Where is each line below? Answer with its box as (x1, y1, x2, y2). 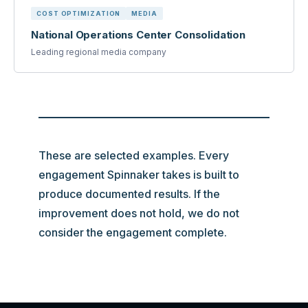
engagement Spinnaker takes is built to (38, 168, 239, 181)
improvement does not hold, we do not (38, 206, 239, 220)
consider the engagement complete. (38, 225, 227, 239)
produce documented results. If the (38, 187, 220, 201)
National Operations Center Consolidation (31, 28, 245, 41)
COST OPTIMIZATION (36, 10, 121, 17)
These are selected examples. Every (38, 148, 229, 162)
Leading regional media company (31, 47, 166, 57)
